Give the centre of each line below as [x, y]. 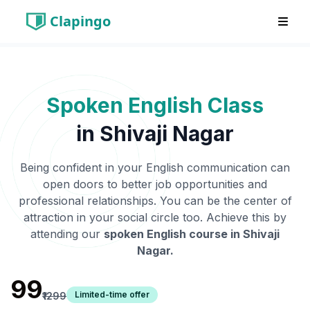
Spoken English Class [155, 105]
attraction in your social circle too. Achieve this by [155, 217]
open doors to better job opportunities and [155, 184]
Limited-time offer [112, 294]
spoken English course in [173, 234]
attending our [65, 234]
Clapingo [80, 21]
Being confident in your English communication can [155, 167]
